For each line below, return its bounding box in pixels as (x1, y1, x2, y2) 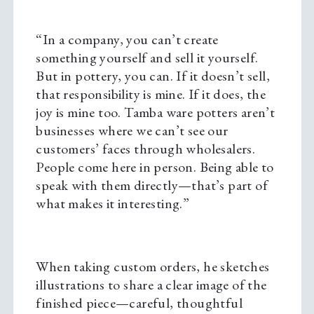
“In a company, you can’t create (36, 30, 219, 49)
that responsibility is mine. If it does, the (36, 85, 266, 104)
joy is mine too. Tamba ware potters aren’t (36, 103, 275, 122)
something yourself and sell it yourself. (36, 48, 259, 67)
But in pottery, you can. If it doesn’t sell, (36, 67, 270, 86)
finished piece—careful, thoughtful (36, 294, 243, 313)
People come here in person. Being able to (36, 158, 274, 177)
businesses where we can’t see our (36, 121, 228, 140)
